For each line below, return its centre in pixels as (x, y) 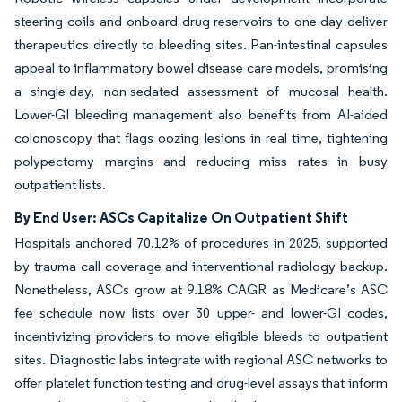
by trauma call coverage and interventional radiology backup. (201, 266)
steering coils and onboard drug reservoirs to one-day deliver (201, 21)
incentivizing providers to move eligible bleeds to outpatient (201, 336)
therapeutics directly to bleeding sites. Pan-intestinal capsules (201, 44)
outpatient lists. (60, 184)
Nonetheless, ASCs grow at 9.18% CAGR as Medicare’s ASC (201, 289)
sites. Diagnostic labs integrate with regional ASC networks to (201, 359)
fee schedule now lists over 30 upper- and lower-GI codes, (201, 312)
